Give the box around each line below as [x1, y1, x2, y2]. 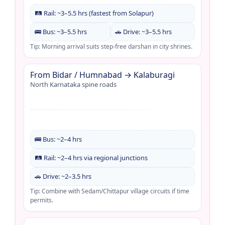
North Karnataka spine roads [30, 79, 117, 89]
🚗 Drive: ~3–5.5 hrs [115, 27, 172, 36]
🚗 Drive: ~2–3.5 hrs [35, 171, 91, 181]
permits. [30, 195, 53, 204]
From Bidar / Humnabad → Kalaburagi [30, 69, 175, 80]
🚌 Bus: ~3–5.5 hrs [35, 27, 87, 36]
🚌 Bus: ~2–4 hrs [35, 134, 82, 144]
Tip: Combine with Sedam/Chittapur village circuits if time [30, 186, 189, 195]
